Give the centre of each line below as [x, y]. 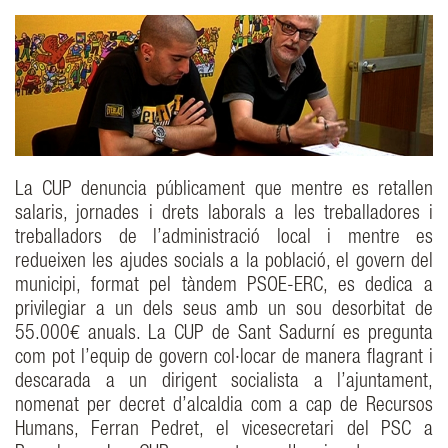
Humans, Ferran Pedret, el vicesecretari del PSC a [224, 431]
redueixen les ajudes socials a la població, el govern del [224, 263]
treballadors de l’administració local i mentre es [224, 239]
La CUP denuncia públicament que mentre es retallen [224, 191]
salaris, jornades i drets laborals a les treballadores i [224, 215]
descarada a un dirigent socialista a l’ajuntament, [224, 383]
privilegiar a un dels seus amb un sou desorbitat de [224, 311]
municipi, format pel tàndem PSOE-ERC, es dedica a [224, 287]
